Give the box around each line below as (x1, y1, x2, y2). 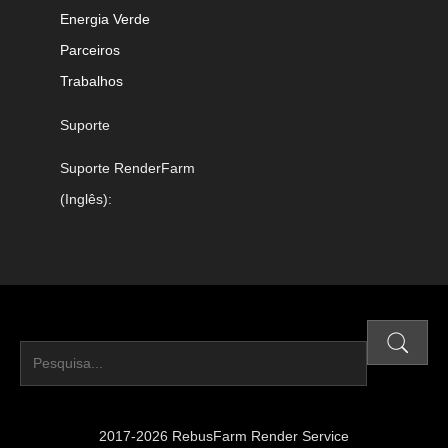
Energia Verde (60, 10, 150, 27)
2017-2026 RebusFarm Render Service (99, 427, 349, 444)
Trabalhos (60, 72, 123, 89)
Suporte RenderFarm (60, 159, 195, 176)
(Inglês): (60, 190, 112, 207)
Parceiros (60, 41, 120, 58)
